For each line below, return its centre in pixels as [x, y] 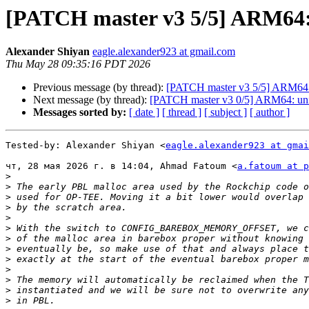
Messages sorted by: [80, 112]
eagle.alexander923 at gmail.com [164, 52]
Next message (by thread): [91, 100]
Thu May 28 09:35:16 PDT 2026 [78, 64]
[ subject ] [226, 112]
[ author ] [270, 112]
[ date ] [144, 112]
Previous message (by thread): [100, 88]
